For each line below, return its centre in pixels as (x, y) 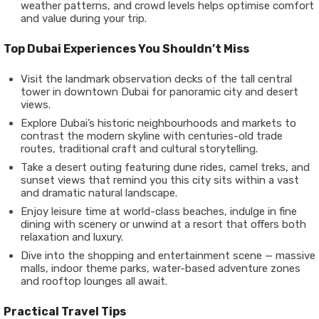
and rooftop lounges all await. (94, 282)
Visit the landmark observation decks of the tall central (156, 79)
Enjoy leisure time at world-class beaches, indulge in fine (159, 212)
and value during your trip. (84, 19)
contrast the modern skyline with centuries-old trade (152, 136)
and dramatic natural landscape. (99, 193)
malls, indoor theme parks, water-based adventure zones (161, 269)
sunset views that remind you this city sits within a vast (160, 181)
